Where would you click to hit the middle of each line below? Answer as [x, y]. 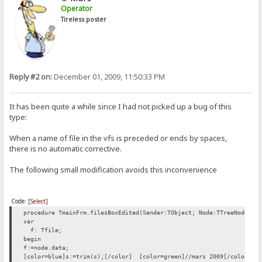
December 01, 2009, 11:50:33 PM [109, 77]
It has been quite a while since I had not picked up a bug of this [121, 107]
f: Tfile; [43, 230]
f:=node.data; [46, 248]
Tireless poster [84, 19]
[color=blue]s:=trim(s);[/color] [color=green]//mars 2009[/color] [138, 257]
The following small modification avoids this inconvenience [113, 170]
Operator [77, 8]
